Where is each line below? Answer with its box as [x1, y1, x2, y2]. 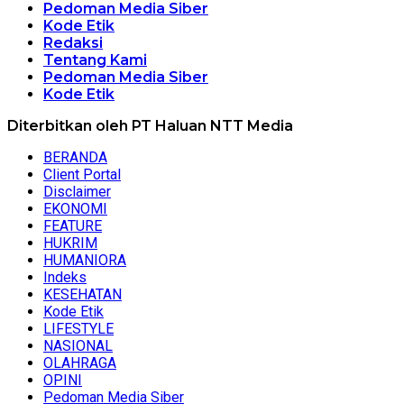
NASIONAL [43, 336, 113, 354]
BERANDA [43, 148, 107, 166]
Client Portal [43, 165, 121, 183]
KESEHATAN [43, 285, 122, 303]
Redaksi [43, 33, 103, 51]
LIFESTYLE [43, 319, 114, 337]
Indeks [43, 268, 87, 286]
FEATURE [43, 216, 102, 234]
